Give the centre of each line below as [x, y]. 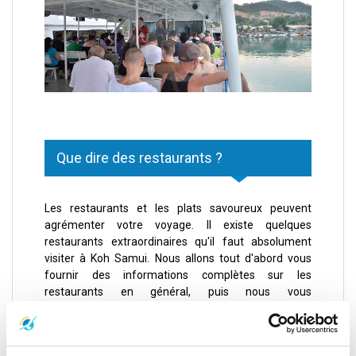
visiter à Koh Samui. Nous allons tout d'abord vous [178, 259]
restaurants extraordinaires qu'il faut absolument [178, 242]
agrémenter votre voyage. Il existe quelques [178, 225]
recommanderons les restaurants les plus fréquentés [178, 309]
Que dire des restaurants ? [139, 158]
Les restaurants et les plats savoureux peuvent [178, 209]
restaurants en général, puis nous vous [178, 292]
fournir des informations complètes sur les [178, 275]
